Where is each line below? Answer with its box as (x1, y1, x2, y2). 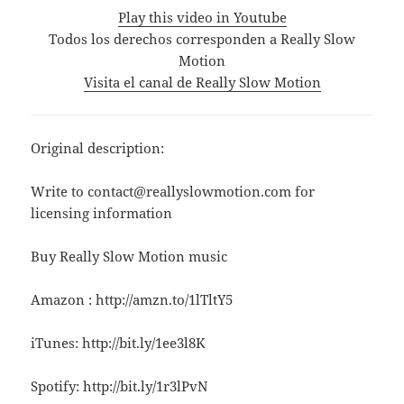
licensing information (31, 203, 173, 222)
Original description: (31, 138, 165, 157)
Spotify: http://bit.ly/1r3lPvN (31, 376, 208, 395)
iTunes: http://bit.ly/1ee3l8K (31, 333, 207, 352)
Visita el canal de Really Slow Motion (83, 72, 321, 91)
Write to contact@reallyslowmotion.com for (31, 181, 316, 200)
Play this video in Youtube (117, 7, 287, 26)
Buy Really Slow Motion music (31, 246, 228, 265)
